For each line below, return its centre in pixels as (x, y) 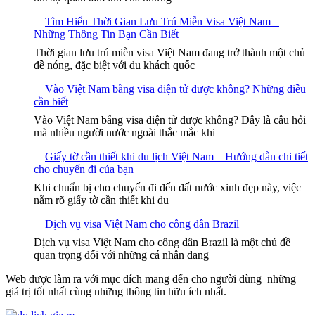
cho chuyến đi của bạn (84, 169)
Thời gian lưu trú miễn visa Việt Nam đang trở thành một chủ (169, 53)
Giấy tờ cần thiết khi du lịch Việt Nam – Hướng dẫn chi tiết (176, 157)
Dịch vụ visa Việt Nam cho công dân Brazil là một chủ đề (162, 243)
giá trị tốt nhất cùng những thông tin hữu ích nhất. (116, 292)
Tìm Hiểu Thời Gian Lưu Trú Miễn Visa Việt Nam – (162, 22)
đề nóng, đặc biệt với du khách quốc (114, 65)
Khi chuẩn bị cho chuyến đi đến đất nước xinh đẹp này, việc (167, 188)
